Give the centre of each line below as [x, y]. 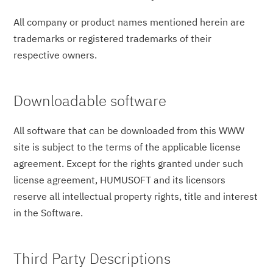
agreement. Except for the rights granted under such [129, 163]
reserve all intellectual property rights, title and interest [136, 196]
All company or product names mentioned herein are [129, 22]
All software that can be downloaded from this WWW [129, 130]
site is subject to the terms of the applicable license [127, 147]
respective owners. [55, 55]
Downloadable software [90, 101]
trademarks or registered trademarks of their [113, 39]
